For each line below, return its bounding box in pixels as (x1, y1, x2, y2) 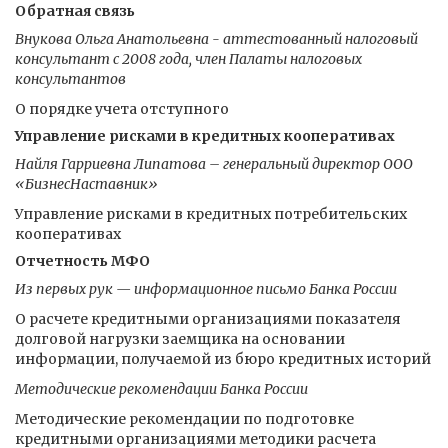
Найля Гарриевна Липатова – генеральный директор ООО (15, 155, 413, 173)
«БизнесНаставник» (15, 175, 158, 193)
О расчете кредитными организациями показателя (15, 310, 401, 328)
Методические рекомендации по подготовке (15, 410, 354, 428)
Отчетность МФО (15, 252, 150, 270)
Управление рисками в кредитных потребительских (15, 205, 407, 223)
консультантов (15, 70, 126, 88)
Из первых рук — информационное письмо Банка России (15, 280, 397, 298)
